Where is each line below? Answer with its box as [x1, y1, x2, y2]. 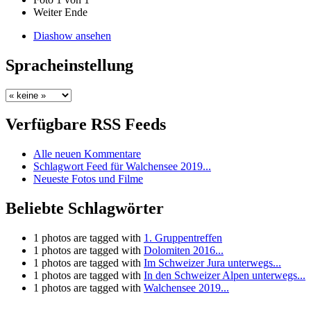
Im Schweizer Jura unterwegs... [144, 257, 281, 269]
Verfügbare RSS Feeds [6, 115, 166, 134]
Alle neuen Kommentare [33, 148, 141, 160]
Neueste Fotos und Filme [33, 173, 143, 185]
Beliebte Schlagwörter [6, 199, 164, 218]
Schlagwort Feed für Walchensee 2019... [33, 160, 211, 173]
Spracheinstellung [6, 56, 133, 74]
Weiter [33, 6, 62, 18]
